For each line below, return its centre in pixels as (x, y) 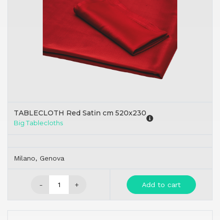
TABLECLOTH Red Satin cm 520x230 (80, 113)
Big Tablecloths (38, 123)
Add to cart (161, 185)
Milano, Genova (39, 158)
